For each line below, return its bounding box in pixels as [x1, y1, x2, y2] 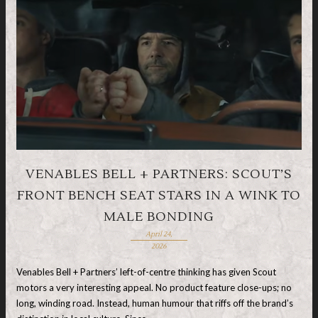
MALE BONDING [104, 209, 214, 225]
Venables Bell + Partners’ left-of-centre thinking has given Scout [16, 265, 276, 278]
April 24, [146, 229, 172, 238]
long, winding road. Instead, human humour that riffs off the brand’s [16, 297, 293, 309]
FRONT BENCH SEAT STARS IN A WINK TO [17, 187, 301, 204]
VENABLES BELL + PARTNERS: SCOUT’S [26, 166, 292, 182]
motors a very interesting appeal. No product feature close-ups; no [16, 281, 292, 293]
